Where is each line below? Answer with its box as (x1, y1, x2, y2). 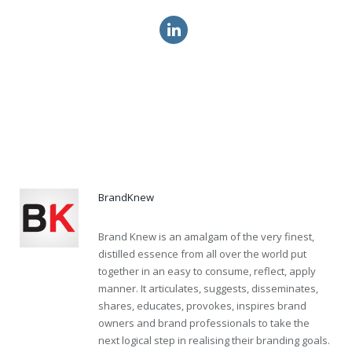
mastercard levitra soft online (26, 137, 167, 152)
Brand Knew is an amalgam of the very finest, (98, 229, 314, 244)
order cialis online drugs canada (26, 78, 179, 93)
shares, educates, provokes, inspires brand (98, 299, 306, 313)
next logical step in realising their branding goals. (98, 333, 330, 348)
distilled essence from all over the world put (98, 247, 306, 262)
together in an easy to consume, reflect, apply (98, 264, 316, 279)
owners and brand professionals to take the (98, 316, 310, 331)
